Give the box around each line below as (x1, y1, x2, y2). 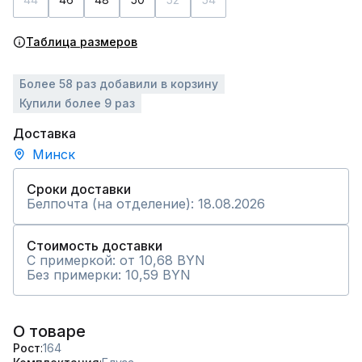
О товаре (13, 322, 86, 341)
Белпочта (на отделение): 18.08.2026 (27, 196, 265, 212)
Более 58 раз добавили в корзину (19, 77, 218, 90)
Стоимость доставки (27, 238, 162, 254)
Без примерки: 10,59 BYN (27, 267, 191, 283)
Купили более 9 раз (19, 96, 135, 110)
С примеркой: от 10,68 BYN (27, 252, 205, 268)
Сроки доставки (27, 181, 131, 197)
